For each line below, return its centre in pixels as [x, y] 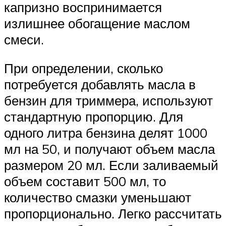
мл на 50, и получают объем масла [109, 149]
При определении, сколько [83, 68]
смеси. [24, 39]
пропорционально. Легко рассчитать [113, 214]
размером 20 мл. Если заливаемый [111, 165]
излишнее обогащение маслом [97, 23]
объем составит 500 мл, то [85, 181]
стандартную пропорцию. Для [94, 117]
